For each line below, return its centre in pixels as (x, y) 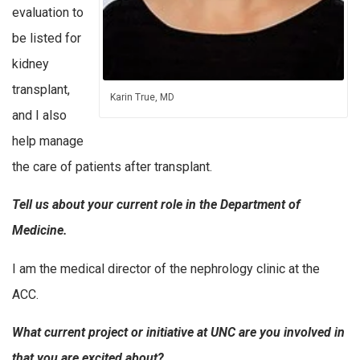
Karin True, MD (142, 97)
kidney (31, 63)
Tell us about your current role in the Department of (156, 205)
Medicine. (40, 231)
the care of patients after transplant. (112, 166)
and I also (39, 115)
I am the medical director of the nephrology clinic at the (166, 268)
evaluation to (48, 12)
